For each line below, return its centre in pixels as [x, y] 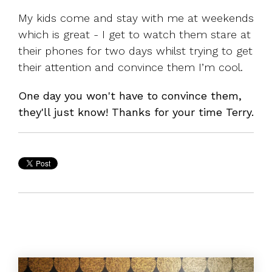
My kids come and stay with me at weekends [136, 18]
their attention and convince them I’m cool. [131, 67]
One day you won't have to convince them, [130, 96]
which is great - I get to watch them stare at [134, 35]
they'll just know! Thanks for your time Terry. [136, 112]
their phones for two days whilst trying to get [135, 51]
